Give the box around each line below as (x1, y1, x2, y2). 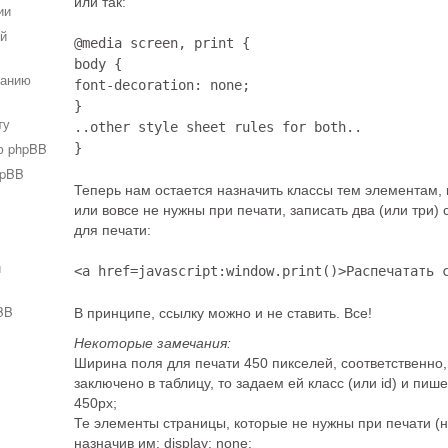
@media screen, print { (74, 35, 250, 51)
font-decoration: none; (74, 77, 250, 93)
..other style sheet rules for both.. (74, 119, 362, 135)
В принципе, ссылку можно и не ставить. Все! (74, 305, 372, 321)
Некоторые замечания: (74, 335, 231, 351)
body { (74, 56, 122, 72)
